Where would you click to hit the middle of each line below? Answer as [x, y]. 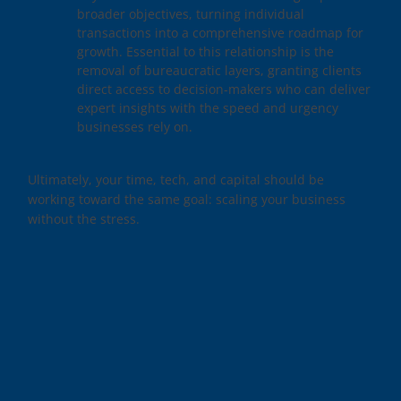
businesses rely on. [135, 127]
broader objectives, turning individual [191, 14]
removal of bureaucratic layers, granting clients [220, 71]
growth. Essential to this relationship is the [206, 52]
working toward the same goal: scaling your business [187, 200]
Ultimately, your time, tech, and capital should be [176, 180]
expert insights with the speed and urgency [208, 108]
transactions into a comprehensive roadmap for [221, 33]
